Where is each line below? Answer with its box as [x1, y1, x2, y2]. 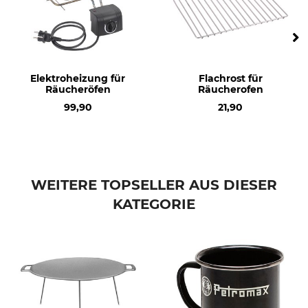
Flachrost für [198, 72, 263, 85]
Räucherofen [197, 83, 263, 96]
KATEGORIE [113, 196, 195, 213]
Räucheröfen [45, 83, 111, 96]
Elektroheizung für [30, 72, 125, 85]
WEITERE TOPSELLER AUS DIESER [31, 177, 277, 194]
